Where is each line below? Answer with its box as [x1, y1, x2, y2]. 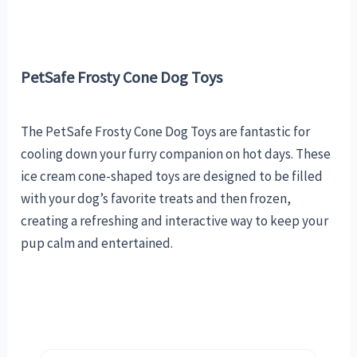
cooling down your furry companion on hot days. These [21, 145, 331, 163]
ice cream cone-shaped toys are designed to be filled [21, 167, 324, 186]
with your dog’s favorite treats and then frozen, [21, 190, 292, 208]
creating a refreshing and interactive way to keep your [21, 212, 329, 230]
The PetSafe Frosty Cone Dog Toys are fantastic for [21, 123, 311, 141]
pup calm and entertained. [21, 234, 174, 253]
